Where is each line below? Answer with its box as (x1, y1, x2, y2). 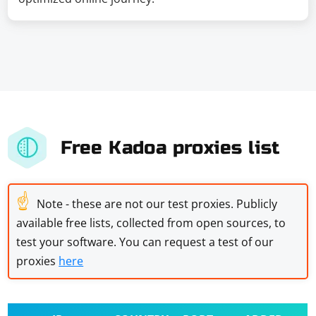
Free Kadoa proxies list (61, 136, 280, 159)
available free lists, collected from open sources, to (16, 215, 286, 231)
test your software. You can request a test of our (16, 234, 274, 250)
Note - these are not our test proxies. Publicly (37, 196, 278, 212)
